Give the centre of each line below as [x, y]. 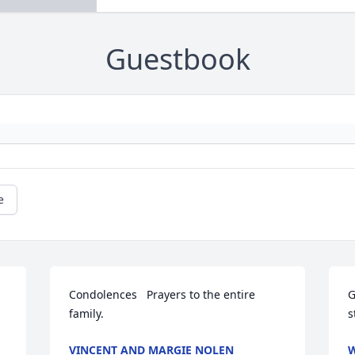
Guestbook [177, 59]
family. [87, 314]
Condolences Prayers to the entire [162, 295]
